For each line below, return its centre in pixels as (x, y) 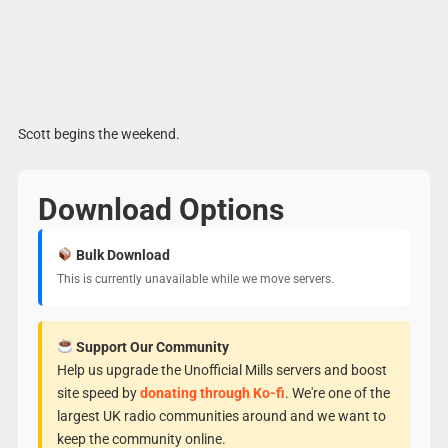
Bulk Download (121, 254)
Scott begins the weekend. (98, 134)
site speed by (98, 392)
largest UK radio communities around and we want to (221, 415)
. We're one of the (337, 392)
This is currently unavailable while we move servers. (195, 278)
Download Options (160, 209)
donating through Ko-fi (212, 392)
